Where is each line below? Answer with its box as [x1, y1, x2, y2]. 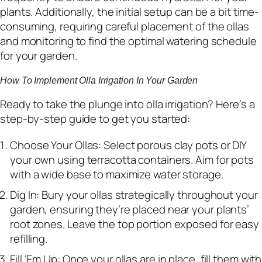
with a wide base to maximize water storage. [10, 167, 223, 182]
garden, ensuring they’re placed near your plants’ [10, 202, 250, 218]
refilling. [10, 231, 47, 247]
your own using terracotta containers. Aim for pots [10, 152, 254, 168]
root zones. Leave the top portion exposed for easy [10, 216, 259, 232]
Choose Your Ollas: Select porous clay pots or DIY [10, 137, 247, 153]
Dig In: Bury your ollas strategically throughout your [10, 187, 258, 203]
